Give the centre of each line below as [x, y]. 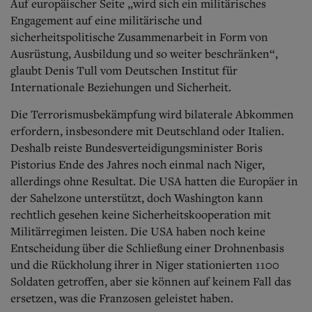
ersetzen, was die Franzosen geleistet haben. [122, 298]
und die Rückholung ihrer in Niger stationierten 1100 [145, 264]
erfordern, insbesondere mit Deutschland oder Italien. [147, 131]
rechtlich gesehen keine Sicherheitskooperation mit [141, 214]
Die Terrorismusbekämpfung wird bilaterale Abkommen [152, 114]
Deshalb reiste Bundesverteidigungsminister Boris [136, 147]
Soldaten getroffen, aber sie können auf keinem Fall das [151, 281]
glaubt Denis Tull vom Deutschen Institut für [124, 70]
